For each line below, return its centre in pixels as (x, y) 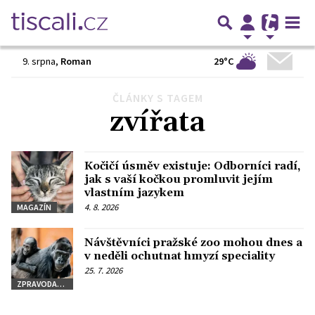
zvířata (157, 123)
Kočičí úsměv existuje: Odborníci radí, (192, 166)
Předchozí (39, 98)
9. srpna (39, 61)
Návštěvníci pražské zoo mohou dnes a (193, 243)
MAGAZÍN (34, 207)
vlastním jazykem (134, 193)
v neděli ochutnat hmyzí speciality (180, 256)
